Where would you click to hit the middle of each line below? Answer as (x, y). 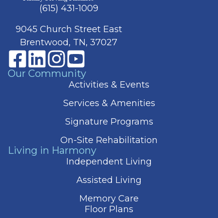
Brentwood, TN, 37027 (69, 43)
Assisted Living (109, 180)
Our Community (47, 74)
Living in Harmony (52, 151)
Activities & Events (109, 85)
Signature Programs (109, 122)
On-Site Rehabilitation (109, 140)
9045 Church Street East (69, 29)
